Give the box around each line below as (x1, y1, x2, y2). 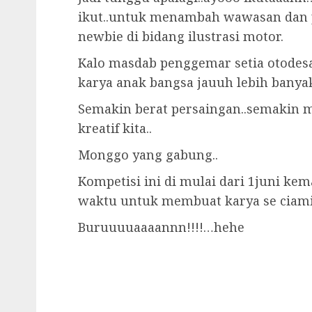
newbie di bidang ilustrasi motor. (78, 28, 283, 45)
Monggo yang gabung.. (78, 146, 218, 163)
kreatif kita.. (78, 120, 152, 136)
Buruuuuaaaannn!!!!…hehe (78, 219, 244, 235)
